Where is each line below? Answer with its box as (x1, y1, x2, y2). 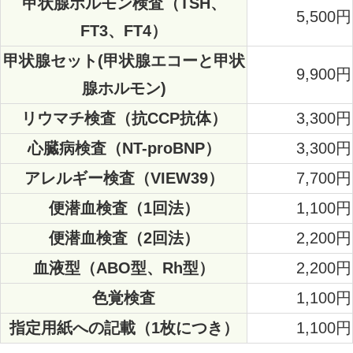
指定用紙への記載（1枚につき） (9, 319, 239, 337)
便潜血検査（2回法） (48, 229, 199, 247)
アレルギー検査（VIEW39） (24, 169, 224, 188)
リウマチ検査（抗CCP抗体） (20, 110, 227, 128)
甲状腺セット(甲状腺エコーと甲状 (2, 52, 245, 70)
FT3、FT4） (80, 22, 167, 40)
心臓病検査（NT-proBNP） (27, 139, 221, 158)
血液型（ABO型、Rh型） (33, 259, 214, 277)
